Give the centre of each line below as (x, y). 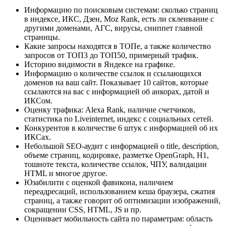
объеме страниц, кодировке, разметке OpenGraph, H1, (117, 155)
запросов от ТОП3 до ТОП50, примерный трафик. (111, 55)
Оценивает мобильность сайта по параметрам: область (118, 219)
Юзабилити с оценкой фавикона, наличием (99, 183)
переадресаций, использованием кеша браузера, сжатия (120, 192)
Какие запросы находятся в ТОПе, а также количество (118, 46)
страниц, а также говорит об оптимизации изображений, (122, 201)
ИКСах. (38, 137)
